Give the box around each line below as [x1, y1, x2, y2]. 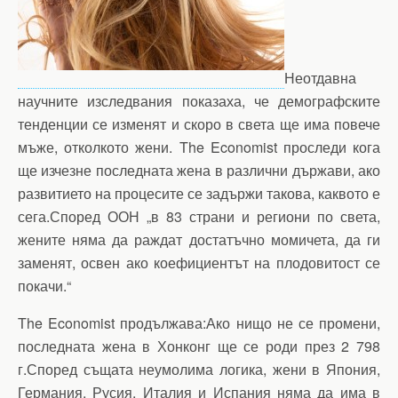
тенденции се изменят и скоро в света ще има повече [18, 114, 380, 134]
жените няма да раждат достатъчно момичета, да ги [18, 229, 380, 250]
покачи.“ [18, 275, 71, 296]
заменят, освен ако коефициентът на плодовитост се [18, 252, 380, 273]
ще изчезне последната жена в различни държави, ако [18, 160, 380, 180]
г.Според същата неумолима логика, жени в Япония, [18, 359, 380, 379]
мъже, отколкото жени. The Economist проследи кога [18, 137, 380, 157]
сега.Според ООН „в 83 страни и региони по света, [18, 206, 380, 227]
